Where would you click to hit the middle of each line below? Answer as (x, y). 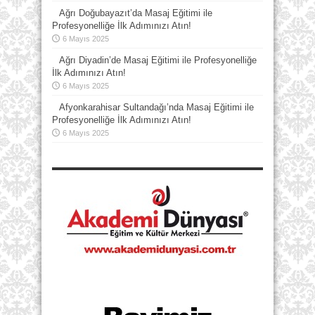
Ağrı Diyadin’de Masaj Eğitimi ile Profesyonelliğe (158, 60)
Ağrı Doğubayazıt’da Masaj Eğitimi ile (136, 13)
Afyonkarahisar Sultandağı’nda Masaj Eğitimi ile (156, 107)
